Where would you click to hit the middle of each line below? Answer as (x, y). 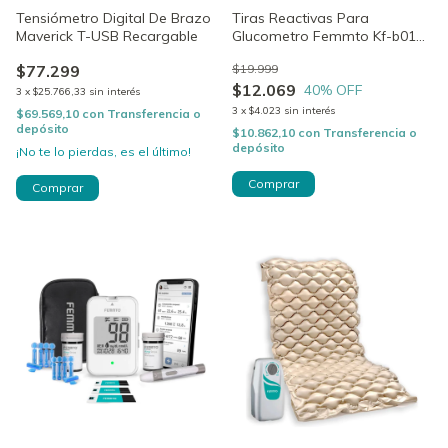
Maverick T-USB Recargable (107, 35)
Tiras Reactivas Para (300, 17)
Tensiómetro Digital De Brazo (113, 17)
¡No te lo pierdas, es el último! (103, 151)
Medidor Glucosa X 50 (304, 53)
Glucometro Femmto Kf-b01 (324, 35)
